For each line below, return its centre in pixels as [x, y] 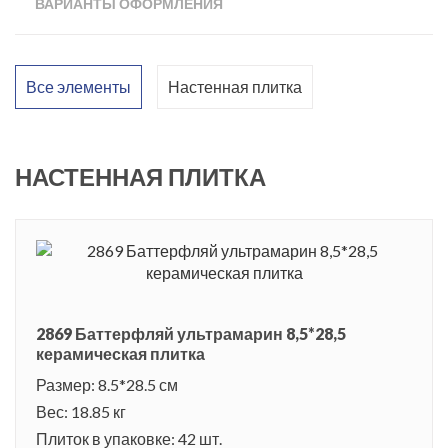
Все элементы [78, 86]
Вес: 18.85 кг [81, 411]
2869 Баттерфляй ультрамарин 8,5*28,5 [191, 333]
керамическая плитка [120, 353]
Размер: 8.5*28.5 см [107, 384]
